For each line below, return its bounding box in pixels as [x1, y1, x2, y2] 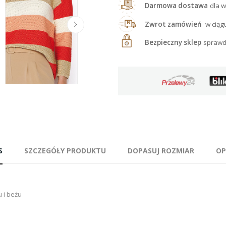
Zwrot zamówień [145, 20, 203, 29]
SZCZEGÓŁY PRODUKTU [24, 145, 106, 155]
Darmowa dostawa [145, 1, 208, 11]
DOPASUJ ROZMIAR [128, 145, 194, 155]
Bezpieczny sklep [145, 38, 201, 47]
